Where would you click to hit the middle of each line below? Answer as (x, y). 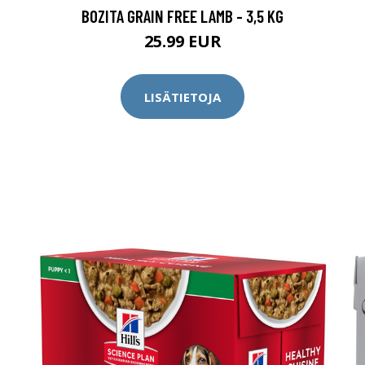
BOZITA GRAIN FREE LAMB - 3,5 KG (182, 16)
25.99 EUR (182, 41)
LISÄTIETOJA (182, 97)
